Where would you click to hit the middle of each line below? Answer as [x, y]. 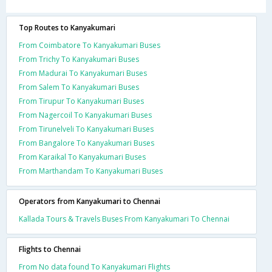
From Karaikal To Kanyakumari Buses [82, 157]
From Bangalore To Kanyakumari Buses [87, 143]
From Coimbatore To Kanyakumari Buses [90, 45]
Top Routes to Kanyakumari [67, 28]
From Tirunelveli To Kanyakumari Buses [86, 129]
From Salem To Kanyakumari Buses [79, 87]
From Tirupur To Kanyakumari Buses [81, 101]
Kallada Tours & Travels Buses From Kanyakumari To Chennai [124, 219]
